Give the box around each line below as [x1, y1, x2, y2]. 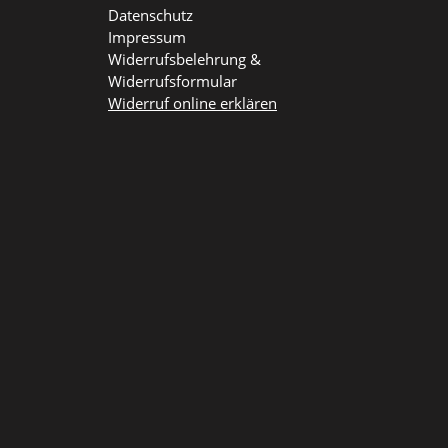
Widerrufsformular [108, 71, 237, 92]
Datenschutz [108, 5, 193, 26]
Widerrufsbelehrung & [108, 49, 261, 70]
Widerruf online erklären [108, 93, 277, 114]
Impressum [108, 27, 186, 48]
